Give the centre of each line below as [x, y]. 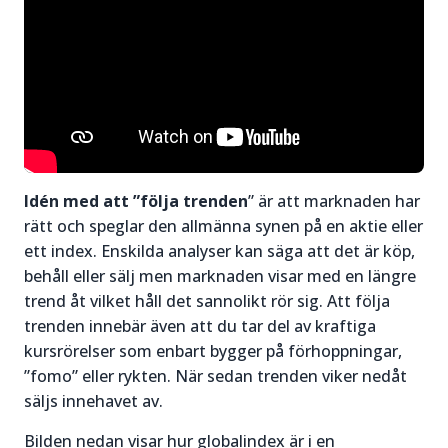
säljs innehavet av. [93, 401]
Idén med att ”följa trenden [136, 201]
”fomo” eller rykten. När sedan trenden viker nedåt [215, 376]
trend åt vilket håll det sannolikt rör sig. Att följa [207, 301]
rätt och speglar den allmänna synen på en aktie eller [223, 226]
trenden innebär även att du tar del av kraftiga [200, 326]
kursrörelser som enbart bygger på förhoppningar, [213, 351]
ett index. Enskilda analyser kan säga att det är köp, [219, 251]
